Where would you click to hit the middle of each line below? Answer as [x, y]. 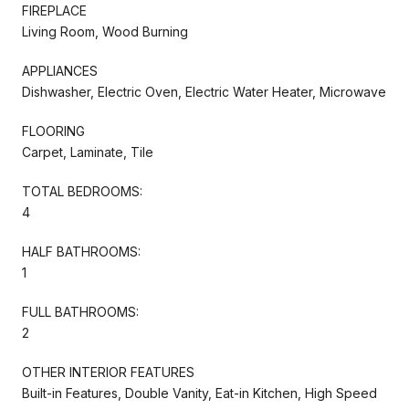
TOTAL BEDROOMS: [82, 191]
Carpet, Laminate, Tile [88, 152]
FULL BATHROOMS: [80, 311]
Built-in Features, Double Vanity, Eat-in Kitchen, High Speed [199, 393]
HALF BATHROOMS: [81, 251]
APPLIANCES [60, 70]
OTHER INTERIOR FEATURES [108, 372]
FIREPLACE [54, 10]
